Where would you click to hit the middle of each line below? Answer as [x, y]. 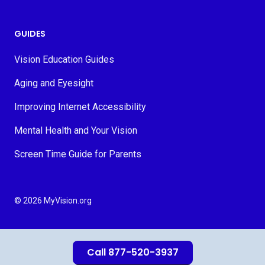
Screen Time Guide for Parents [78, 154]
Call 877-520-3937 [132, 252]
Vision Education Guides [64, 59]
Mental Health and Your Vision [76, 130]
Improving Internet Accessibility [80, 107]
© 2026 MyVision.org [53, 201]
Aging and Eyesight [54, 83]
